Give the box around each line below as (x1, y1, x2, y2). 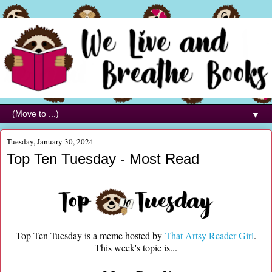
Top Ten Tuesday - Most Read (7, 151, 199, 168)
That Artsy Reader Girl (165, 228, 254, 242)
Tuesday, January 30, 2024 (7, 136, 93, 148)
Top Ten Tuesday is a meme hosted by (16, 228, 165, 242)
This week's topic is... (95, 240, 177, 254)
